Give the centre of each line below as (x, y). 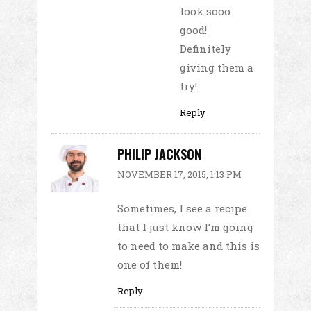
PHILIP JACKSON (159, 154)
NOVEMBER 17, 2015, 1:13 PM (179, 174)
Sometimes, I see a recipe (182, 208)
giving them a (217, 68)
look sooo (205, 11)
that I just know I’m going (185, 227)
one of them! (150, 264)
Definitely (205, 49)
